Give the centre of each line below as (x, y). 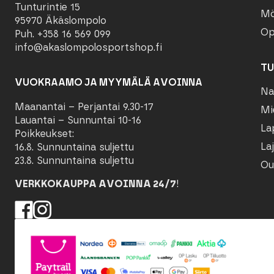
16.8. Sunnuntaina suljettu (74, 147)
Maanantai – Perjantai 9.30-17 (84, 107)
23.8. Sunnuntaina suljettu (74, 161)
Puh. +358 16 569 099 (62, 34)
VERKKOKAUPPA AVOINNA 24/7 (95, 184)
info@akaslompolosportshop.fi (88, 47)
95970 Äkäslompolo (60, 20)
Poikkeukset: (44, 134)
